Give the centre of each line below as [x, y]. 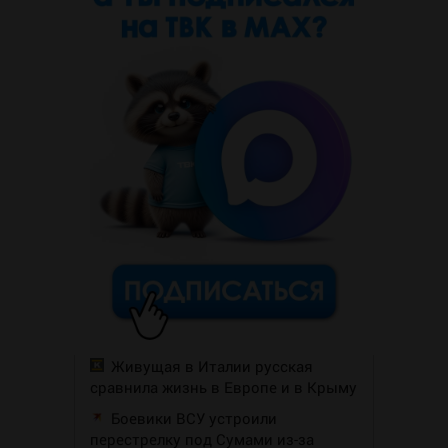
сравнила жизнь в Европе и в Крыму [223, 386]
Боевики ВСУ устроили [194, 417]
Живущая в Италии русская [212, 365]
